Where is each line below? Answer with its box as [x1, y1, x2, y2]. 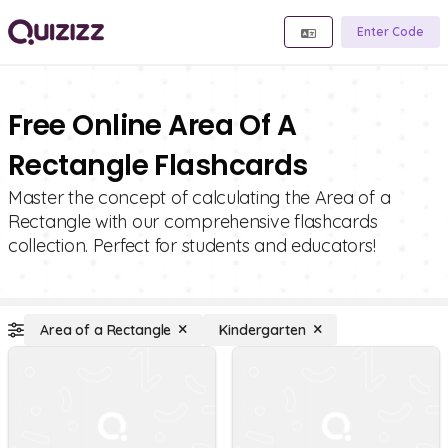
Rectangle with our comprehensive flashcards [8, 210, 378, 233]
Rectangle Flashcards [8, 146, 308, 185]
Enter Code [357, 24, 424, 39]
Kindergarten [219, 321, 306, 339]
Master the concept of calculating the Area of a [8, 186, 391, 209]
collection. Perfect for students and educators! [8, 234, 376, 257]
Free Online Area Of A [8, 106, 297, 145]
